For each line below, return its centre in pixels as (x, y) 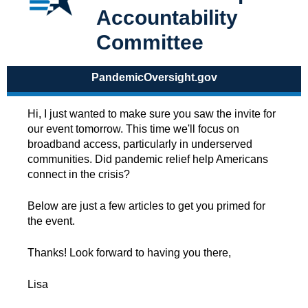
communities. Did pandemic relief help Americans (148, 159)
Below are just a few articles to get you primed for (146, 206)
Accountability (167, 17)
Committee (150, 42)
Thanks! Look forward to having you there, (129, 252)
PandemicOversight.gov (154, 77)
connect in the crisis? (79, 174)
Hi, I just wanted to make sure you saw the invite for (152, 113)
